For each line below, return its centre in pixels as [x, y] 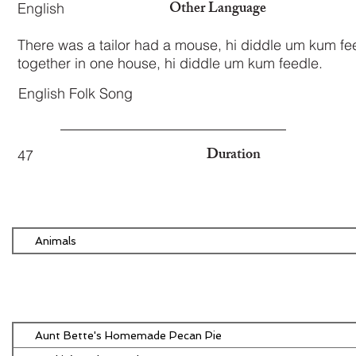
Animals [56, 240]
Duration [234, 156]
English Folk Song [75, 93]
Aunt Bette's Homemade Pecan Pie [128, 335]
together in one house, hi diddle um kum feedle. [170, 63]
